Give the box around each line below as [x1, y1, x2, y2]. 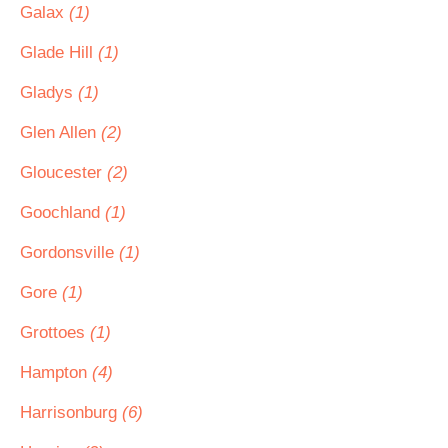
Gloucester [20, 163, 107, 182]
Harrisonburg [20, 403, 122, 422]
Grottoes [20, 323, 90, 342]
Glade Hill [20, 43, 98, 62]
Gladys [20, 83, 78, 102]
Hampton [20, 363, 92, 382]
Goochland [20, 203, 105, 222]
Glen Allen [20, 123, 101, 142]
